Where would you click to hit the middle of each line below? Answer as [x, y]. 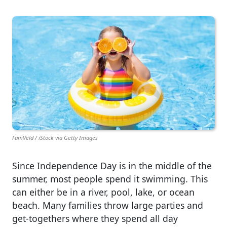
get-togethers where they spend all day [95, 218]
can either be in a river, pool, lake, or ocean [103, 192]
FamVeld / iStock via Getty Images [55, 138]
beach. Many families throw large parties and [108, 205]
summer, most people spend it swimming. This [110, 179]
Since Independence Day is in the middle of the [112, 166]
